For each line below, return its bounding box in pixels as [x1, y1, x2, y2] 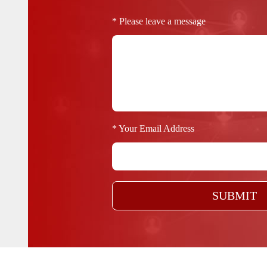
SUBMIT [212, 189, 257, 202]
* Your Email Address [111, 123, 194, 133]
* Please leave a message [111, 16, 206, 26]
